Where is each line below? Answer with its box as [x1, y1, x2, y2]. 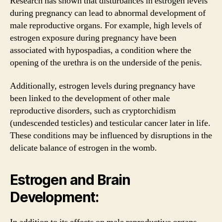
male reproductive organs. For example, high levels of [10, 19, 202, 31]
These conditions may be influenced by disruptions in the [10, 130, 212, 141]
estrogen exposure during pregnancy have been [10, 32, 176, 44]
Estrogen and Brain [10, 171, 131, 188]
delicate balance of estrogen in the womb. [10, 142, 157, 154]
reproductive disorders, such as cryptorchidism [10, 105, 176, 116]
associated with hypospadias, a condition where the [10, 44, 191, 56]
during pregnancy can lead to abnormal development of [10, 7, 206, 19]
